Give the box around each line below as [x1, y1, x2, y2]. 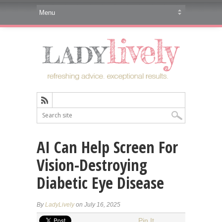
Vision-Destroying [37, 154, 147, 175]
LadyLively [45, 201, 74, 208]
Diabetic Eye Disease [37, 171, 164, 193]
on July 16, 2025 [74, 201, 120, 208]
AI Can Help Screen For [37, 136, 178, 158]
